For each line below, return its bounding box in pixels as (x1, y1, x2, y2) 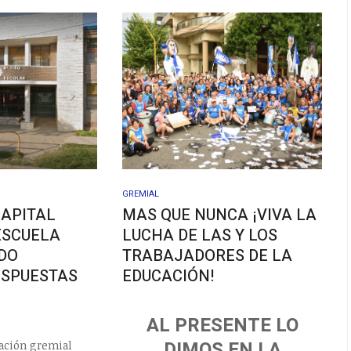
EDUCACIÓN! (122, 264, 215, 288)
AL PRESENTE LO (146, 312, 299, 340)
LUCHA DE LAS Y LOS (122, 223, 278, 247)
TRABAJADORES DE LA (122, 244, 293, 267)
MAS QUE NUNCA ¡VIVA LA (122, 203, 317, 226)
